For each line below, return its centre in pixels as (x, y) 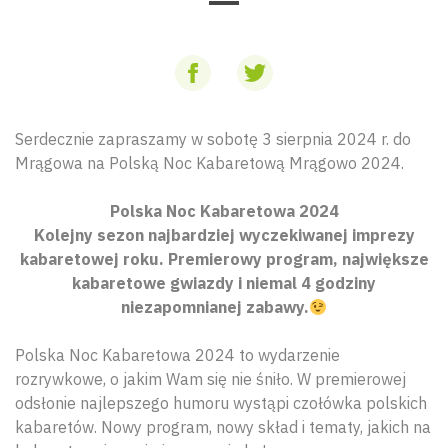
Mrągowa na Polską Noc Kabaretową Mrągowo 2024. (209, 163)
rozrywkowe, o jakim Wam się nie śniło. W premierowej (210, 379)
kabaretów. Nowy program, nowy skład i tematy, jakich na (223, 427)
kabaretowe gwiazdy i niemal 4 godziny (224, 283)
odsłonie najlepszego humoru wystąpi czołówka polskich (221, 403)
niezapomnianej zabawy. (214, 307)
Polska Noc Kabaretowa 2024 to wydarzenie (177, 355)
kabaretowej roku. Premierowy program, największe (224, 259)
